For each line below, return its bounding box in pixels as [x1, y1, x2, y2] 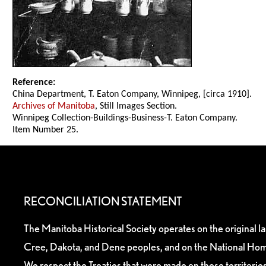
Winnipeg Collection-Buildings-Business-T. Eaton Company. [12, 113, 238, 123]
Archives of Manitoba [12, 102, 96, 112]
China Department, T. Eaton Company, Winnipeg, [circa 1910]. [12, 90, 252, 100]
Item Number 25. [12, 125, 79, 135]
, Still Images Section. [95, 102, 178, 112]
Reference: [12, 78, 56, 88]
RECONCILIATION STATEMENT [24, 194, 182, 208]
